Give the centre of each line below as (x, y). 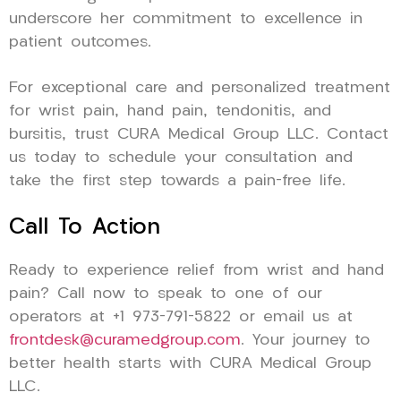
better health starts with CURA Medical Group (190, 363)
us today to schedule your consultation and (181, 158)
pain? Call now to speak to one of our (166, 294)
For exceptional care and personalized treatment (200, 88)
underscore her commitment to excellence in (186, 19)
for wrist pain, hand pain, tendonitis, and (170, 111)
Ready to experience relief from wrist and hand (196, 270)
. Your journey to (306, 340)
